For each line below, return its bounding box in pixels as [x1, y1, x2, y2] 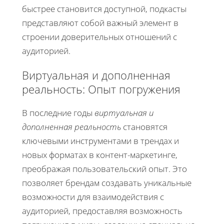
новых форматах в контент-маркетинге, [22, 149, 177, 161]
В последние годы [22, 107, 94, 119]
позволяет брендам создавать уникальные [22, 177, 191, 189]
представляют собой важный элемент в [22, 17, 178, 29]
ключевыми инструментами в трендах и [22, 135, 179, 147]
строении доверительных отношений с [22, 31, 177, 43]
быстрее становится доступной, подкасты [22, 3, 186, 15]
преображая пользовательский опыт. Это [22, 163, 187, 175]
